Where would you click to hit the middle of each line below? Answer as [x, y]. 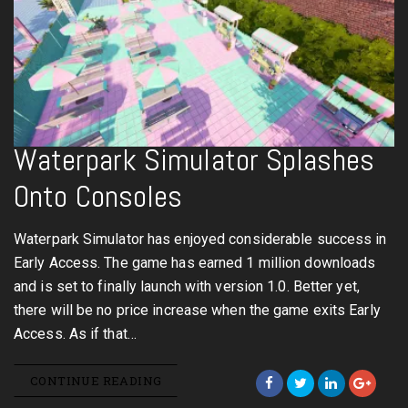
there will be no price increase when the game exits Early [197, 310]
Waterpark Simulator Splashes [194, 160]
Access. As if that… [75, 334]
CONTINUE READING [96, 381]
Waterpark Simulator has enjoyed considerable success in [200, 239]
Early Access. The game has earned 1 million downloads [195, 263]
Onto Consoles [98, 196]
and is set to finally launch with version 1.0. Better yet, [187, 286]
